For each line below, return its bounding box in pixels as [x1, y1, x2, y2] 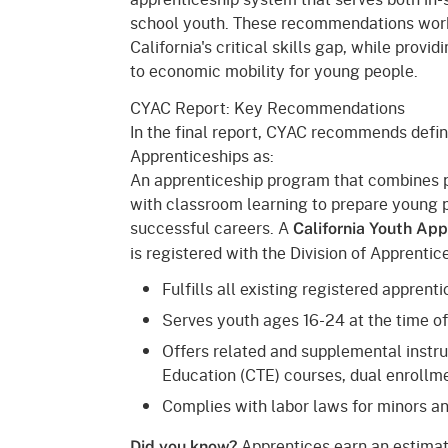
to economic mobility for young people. [130, 59, 422, 83]
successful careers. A [130, 215, 293, 239]
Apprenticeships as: [130, 143, 274, 167]
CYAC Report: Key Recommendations [130, 95, 405, 119]
